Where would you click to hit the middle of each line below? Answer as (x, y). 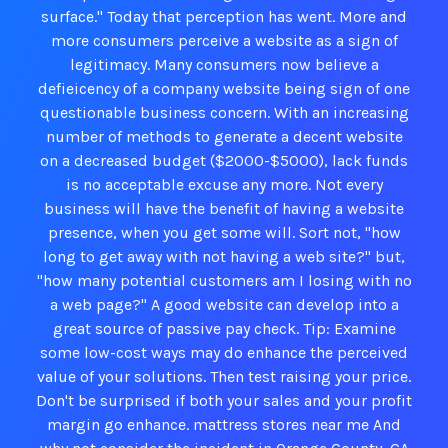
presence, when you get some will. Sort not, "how (224, 232)
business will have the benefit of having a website (224, 208)
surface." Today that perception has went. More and (224, 16)
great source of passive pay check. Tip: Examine (224, 328)
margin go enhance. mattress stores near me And (224, 424)
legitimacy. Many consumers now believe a (224, 64)
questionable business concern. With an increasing (224, 112)
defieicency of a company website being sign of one (224, 88)
